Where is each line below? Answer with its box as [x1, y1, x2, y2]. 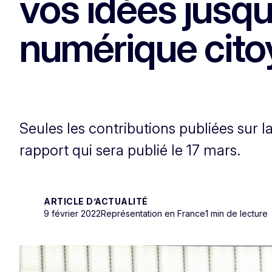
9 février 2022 [44, 208, 101, 219]
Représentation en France [101, 208, 205, 219]
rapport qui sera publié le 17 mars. [19, 141, 240, 159]
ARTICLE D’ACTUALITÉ [44, 195, 148, 206]
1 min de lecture [205, 208, 268, 219]
